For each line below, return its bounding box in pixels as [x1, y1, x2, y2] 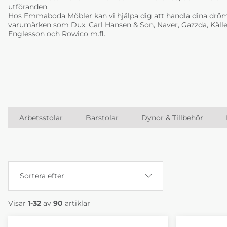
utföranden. [8, 2, 49, 11]
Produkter [8, 215, 44, 225]
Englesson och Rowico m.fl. [8, 29, 105, 39]
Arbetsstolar [19, 112, 63, 122]
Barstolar [86, 112, 119, 122]
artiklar [63, 198, 90, 208]
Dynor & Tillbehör [141, 112, 203, 122]
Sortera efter [20, 171, 65, 180]
